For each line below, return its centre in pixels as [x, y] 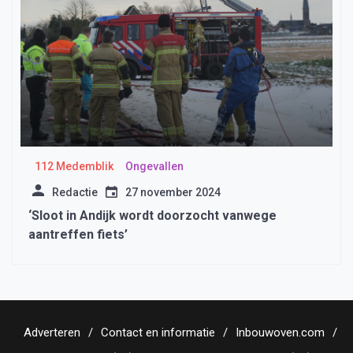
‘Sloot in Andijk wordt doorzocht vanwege [152, 216]
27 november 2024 [173, 193]
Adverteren [52, 333]
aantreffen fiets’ [78, 235]
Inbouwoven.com [280, 333]
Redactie [75, 193]
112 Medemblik [74, 167]
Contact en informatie [158, 333]
